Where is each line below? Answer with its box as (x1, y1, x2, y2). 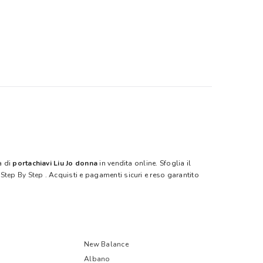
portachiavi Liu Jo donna (12, 159, 100, 168)
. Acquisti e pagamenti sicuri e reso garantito (43, 170, 199, 180)
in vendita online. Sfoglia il (99, 159, 191, 168)
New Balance (84, 240, 129, 249)
